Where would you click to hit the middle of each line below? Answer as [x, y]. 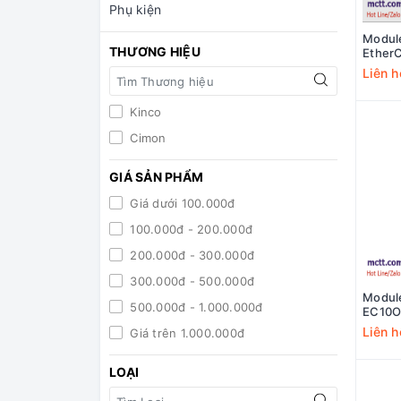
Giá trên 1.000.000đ [185, 333]
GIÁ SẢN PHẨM [156, 177]
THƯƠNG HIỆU [155, 52]
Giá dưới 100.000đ [181, 204]
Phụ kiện [135, 10]
